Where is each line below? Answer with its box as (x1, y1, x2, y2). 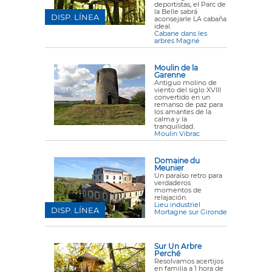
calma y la (154, 114, 187, 123)
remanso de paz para (154, 100, 223, 109)
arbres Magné (154, 36, 200, 45)
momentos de (154, 185, 202, 194)
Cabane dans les (154, 29, 207, 38)
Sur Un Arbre (154, 241, 202, 251)
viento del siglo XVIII (154, 85, 221, 94)
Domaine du (154, 155, 200, 165)
